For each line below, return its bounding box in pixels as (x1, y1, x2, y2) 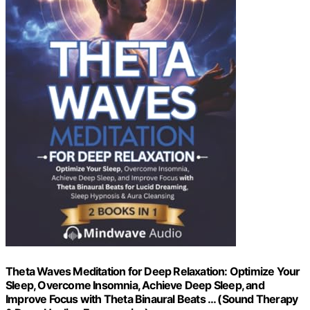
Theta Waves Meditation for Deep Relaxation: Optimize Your (6, 264, 300, 278)
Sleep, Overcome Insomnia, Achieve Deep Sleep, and (6, 277, 264, 292)
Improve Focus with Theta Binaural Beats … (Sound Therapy (6, 291, 298, 306)
